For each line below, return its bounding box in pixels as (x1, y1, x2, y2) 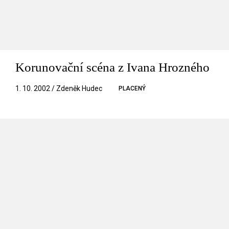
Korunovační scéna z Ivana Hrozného (15, 60, 210, 74)
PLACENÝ (119, 84, 146, 92)
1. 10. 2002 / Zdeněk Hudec (15, 84, 102, 93)
